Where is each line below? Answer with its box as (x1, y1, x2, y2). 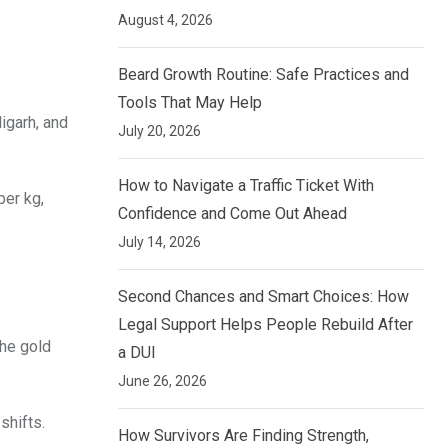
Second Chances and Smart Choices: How (118, 287, 409, 307)
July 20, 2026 (118, 123, 201, 140)
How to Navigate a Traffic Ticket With (118, 176, 374, 196)
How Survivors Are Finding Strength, (118, 426, 369, 446)
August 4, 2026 (118, 12, 213, 29)
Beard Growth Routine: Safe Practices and (118, 65, 409, 85)
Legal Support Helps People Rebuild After (118, 315, 413, 335)
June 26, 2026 (118, 373, 207, 390)
